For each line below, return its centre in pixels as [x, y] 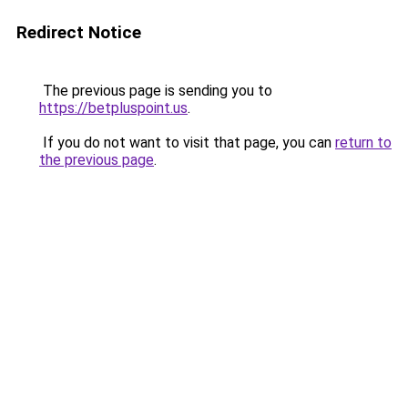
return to [363, 143]
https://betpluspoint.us [113, 108]
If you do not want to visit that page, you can [187, 143]
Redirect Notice [79, 32]
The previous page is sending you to [156, 91]
